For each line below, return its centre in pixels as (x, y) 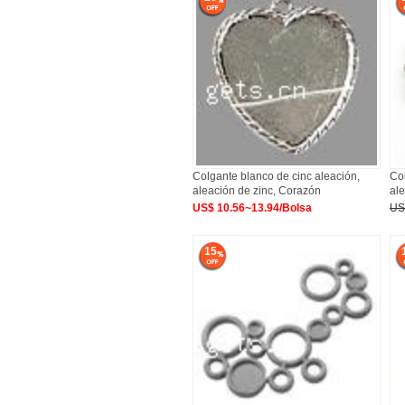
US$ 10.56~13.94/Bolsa (252, 208)
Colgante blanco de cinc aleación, (276, 176)
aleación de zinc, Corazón (257, 191)
